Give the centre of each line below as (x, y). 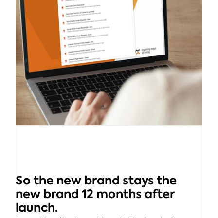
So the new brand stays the (96, 180)
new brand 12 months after (95, 194)
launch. (37, 208)
